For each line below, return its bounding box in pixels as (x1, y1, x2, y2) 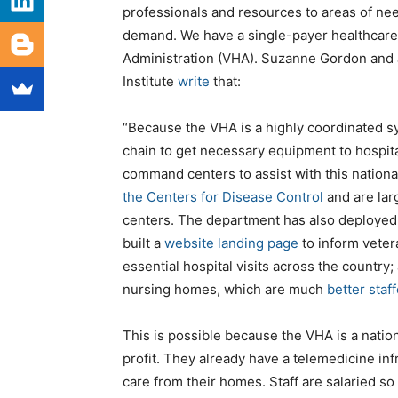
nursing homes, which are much (123, 281, 327, 298)
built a (123, 235, 164, 252)
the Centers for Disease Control (123, 188, 323, 206)
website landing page (164, 235, 298, 252)
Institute (123, 73, 178, 91)
